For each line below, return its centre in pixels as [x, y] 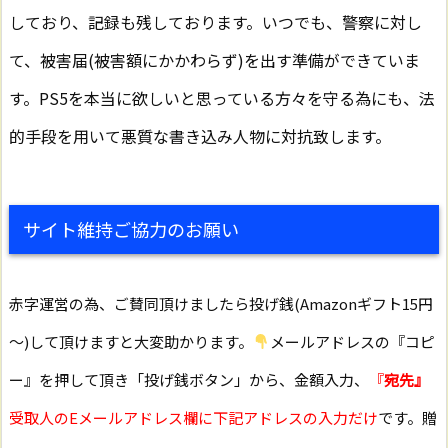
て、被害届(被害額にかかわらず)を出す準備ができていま [214, 59]
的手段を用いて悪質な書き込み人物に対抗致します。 [200, 135]
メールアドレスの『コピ [353, 341]
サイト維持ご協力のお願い [131, 228]
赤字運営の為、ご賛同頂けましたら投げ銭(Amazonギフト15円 [221, 303]
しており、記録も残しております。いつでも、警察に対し [215, 21]
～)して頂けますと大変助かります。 [131, 341]
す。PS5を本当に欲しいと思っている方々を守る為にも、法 [222, 97]
